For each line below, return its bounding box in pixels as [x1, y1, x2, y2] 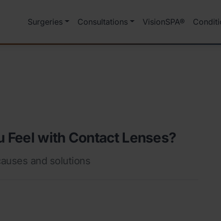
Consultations [77, 16, 128, 27]
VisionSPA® [142, 16, 185, 27]
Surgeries [28, 16, 63, 27]
